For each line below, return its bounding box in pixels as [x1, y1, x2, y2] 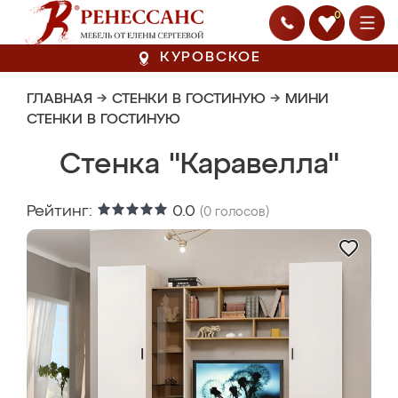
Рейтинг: [27, 203, 97, 219]
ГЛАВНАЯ [27, 92, 92, 107]
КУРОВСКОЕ [159, 51, 262, 65]
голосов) [211, 206, 269, 219]
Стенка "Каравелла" [59, 151, 339, 179]
